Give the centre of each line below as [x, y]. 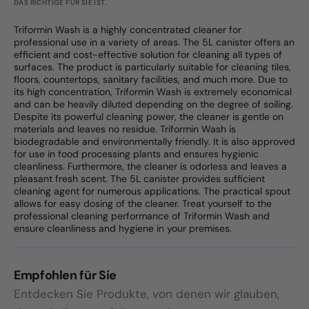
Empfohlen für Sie [65, 276]
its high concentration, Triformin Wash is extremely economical [153, 92]
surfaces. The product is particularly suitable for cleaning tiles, [152, 67]
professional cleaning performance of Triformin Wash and [142, 216]
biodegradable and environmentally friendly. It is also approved [154, 142]
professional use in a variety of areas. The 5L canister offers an [154, 42]
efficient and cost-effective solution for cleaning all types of [148, 55]
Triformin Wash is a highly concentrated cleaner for [128, 30]
